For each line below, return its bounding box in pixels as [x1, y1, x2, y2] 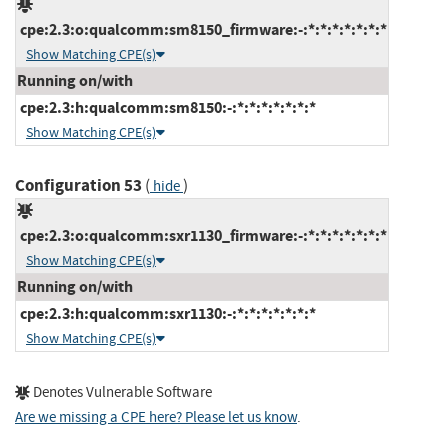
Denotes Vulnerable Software [30, 382, 212, 402]
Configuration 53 [15, 173, 142, 197]
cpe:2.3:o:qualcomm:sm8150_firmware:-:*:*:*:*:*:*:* [17, 18, 387, 40]
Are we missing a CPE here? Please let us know [15, 407, 297, 427]
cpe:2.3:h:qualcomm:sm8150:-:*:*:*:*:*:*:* [17, 96, 316, 118]
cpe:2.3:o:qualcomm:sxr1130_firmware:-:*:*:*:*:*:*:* [17, 224, 387, 246]
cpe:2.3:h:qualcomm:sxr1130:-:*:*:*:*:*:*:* [17, 302, 316, 324]
